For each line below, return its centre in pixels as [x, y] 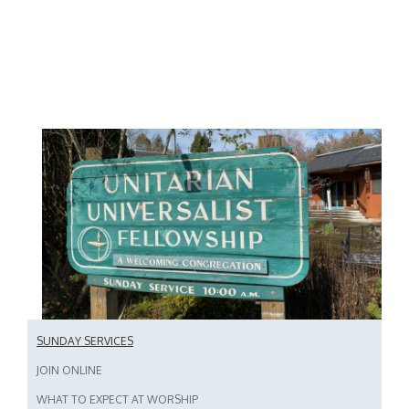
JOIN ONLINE [69, 370]
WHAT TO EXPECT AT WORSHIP [117, 399]
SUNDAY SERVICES [85, 341]
